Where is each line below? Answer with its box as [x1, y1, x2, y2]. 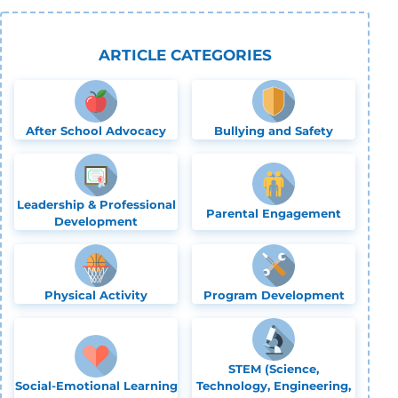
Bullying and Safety [214, 123, 333, 139]
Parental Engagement [206, 205, 341, 220]
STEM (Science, [228, 362, 319, 377]
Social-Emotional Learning [14, 378, 178, 394]
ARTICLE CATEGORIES [98, 46, 272, 65]
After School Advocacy [26, 123, 166, 139]
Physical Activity [44, 288, 147, 303]
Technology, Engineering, [196, 378, 351, 394]
